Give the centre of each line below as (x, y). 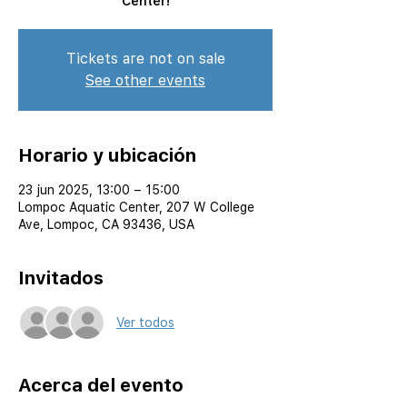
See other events (145, 80)
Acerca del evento (101, 385)
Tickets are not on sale (145, 59)
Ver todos (145, 322)
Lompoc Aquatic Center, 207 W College (136, 207)
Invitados (61, 278)
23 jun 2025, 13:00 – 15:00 (99, 190)
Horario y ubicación (107, 155)
